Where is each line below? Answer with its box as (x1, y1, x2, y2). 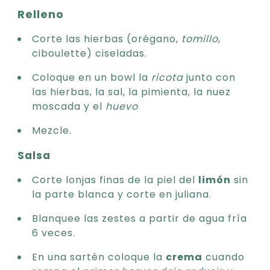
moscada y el (32, 99, 105, 113)
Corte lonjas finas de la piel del (32, 172, 198, 187)
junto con (183, 70, 236, 84)
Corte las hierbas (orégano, (32, 31, 181, 46)
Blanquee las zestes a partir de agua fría (32, 211, 247, 225)
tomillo (181, 31, 218, 46)
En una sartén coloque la (32, 250, 166, 264)
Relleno (17, 7, 64, 22)
